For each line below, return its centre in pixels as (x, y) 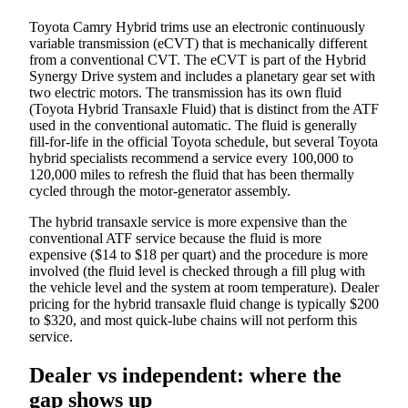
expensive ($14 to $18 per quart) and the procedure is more (199, 254)
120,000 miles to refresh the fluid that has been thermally (192, 174)
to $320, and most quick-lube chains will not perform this (193, 320)
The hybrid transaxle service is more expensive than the (188, 221)
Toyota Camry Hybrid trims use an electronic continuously (197, 26)
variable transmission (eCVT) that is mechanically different (198, 43)
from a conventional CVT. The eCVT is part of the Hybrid (198, 59)
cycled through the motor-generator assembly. (160, 190)
